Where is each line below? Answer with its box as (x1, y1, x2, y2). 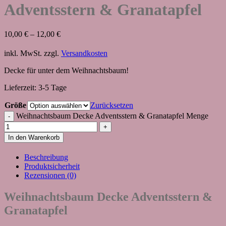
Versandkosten (61, 49, 107, 58)
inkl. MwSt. (4, 49, 42, 58)
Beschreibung (24, 153, 68, 162)
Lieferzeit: (4, 83, 38, 92)
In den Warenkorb (8, 134, 60, 142)
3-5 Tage (38, 83, 67, 92)
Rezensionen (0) (24, 171, 76, 180)
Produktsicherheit (24, 162, 80, 171)
